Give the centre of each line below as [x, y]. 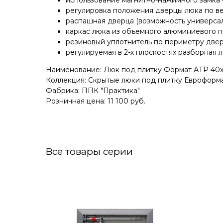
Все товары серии [89, 152]
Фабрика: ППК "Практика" [93, 91]
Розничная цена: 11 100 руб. [96, 101]
